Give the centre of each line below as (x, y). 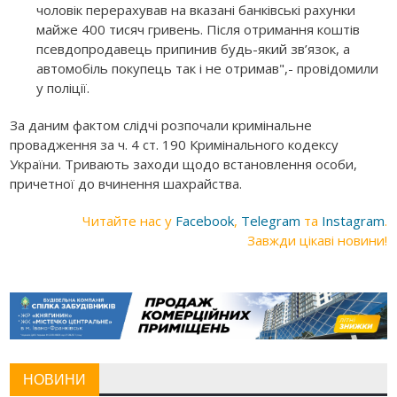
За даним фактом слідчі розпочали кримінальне (161, 125)
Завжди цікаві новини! (317, 240)
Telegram (270, 220)
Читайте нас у (128, 220)
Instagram (353, 220)
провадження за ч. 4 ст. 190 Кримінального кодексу (175, 144)
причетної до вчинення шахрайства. (128, 183)
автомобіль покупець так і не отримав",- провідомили (208, 68)
